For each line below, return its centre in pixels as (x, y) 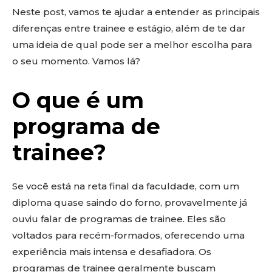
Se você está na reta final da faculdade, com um (126, 186)
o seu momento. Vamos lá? (76, 61)
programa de (86, 126)
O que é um (78, 100)
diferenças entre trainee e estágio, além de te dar (129, 28)
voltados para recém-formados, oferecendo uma (128, 235)
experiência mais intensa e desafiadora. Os (112, 252)
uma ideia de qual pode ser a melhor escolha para (132, 45)
